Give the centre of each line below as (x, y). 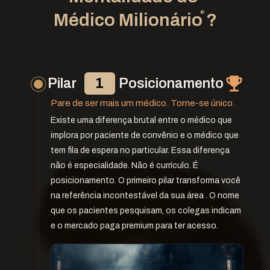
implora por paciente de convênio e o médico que (145, 136)
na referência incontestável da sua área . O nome (145, 196)
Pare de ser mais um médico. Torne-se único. (143, 103)
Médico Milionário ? (135, 20)
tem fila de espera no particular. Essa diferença (140, 151)
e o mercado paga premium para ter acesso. (134, 226)
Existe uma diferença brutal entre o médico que (141, 121)
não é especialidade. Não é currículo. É (124, 166)
